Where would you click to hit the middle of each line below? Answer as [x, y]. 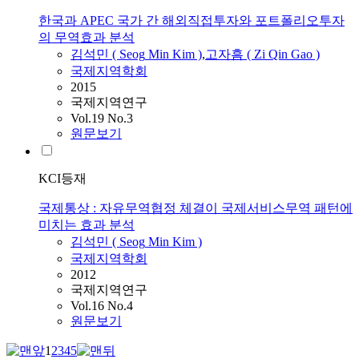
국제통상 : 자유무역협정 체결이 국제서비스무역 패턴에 [196, 208]
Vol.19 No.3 [102, 119]
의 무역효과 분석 [87, 38]
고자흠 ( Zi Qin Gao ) [262, 54]
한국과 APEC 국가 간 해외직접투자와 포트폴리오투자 [192, 21]
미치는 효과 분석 [87, 225]
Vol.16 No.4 [102, 306]
